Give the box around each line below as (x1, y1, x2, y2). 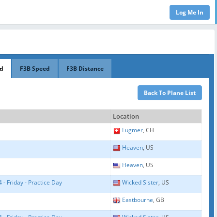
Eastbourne (122, 196, 153, 204)
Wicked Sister (122, 178, 158, 186)
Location (113, 112, 139, 121)
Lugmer (122, 126, 143, 134)
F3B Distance (66, 64, 104, 73)
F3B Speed (20, 64, 50, 73)
